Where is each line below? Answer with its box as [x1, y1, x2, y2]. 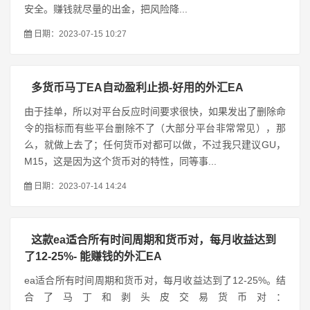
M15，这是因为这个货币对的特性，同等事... [24, 156, 217, 167]
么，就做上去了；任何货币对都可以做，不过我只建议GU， [24, 139, 286, 150]
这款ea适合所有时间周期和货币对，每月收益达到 [31, 234, 276, 246]
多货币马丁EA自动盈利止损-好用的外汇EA [31, 82, 244, 93]
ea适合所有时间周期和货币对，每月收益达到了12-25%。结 [24, 275, 286, 286]
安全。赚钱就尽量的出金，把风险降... [24, 3, 188, 15]
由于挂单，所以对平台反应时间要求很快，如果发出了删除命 [24, 106, 286, 117]
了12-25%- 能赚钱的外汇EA [24, 250, 162, 262]
